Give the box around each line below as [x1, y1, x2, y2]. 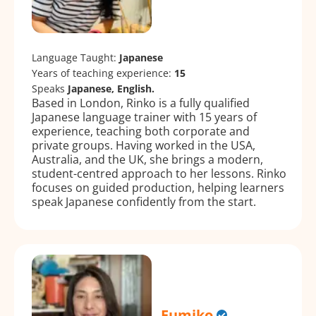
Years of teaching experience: [32, 66, 174, 80]
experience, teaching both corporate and [32, 123, 250, 139]
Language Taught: [32, 50, 119, 64]
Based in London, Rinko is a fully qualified [32, 95, 250, 111]
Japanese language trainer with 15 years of [32, 109, 257, 125]
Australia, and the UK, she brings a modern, [32, 151, 263, 167]
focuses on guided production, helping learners [32, 179, 284, 195]
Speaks [32, 81, 68, 95]
